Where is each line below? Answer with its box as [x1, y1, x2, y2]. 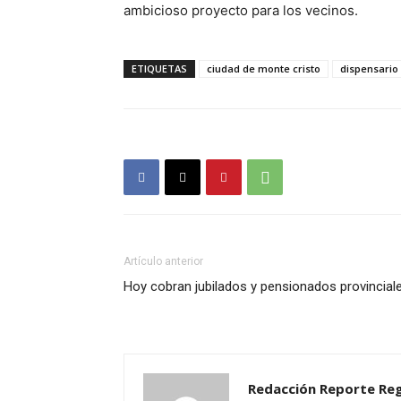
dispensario [340, 62, 398, 76]
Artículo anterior [124, 255, 203, 269]
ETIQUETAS [132, 62, 187, 76]
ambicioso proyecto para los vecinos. [124, 2, 358, 20]
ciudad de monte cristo [207, 62, 320, 76]
